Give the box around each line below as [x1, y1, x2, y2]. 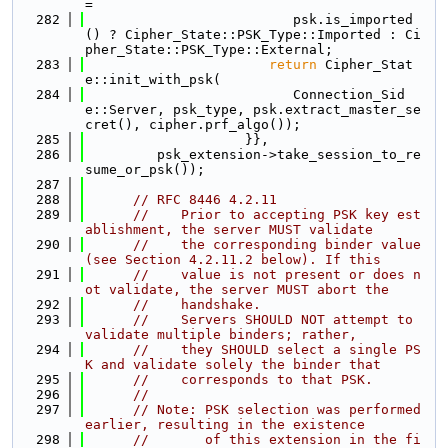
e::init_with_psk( [85, 72, 221, 87]
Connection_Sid [85, 87, 405, 102]
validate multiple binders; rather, [85, 327, 357, 342]
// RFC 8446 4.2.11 [133, 192, 277, 207]
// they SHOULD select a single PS [133, 342, 421, 357]
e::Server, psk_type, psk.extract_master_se [85, 102, 421, 117]
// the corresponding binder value [133, 237, 421, 252]
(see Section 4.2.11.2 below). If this [85, 252, 381, 267]
